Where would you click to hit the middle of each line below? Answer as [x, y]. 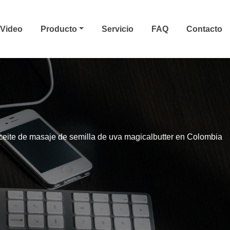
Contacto [204, 29]
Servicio [118, 29]
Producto [60, 29]
